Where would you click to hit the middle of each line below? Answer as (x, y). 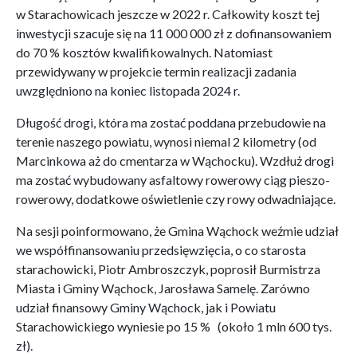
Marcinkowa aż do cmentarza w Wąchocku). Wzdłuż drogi (175, 161)
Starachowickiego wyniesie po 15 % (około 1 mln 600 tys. (174, 326)
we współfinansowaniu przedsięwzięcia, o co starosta (161, 250)
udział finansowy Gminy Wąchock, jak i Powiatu (146, 307)
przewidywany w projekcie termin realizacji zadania (156, 71)
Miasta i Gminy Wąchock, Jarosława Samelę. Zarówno (163, 288)
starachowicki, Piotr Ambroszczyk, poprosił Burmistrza (168, 269)
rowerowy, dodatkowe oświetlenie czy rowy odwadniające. (176, 199)
